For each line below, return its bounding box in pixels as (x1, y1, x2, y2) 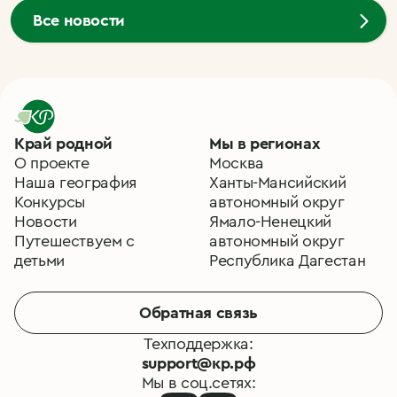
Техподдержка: (144, 336, 253, 353)
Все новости (33, 12, 126, 29)
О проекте (14, 155, 90, 172)
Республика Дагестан (209, 253, 366, 269)
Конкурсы (14, 194, 86, 211)
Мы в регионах (209, 136, 321, 152)
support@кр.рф (141, 355, 256, 372)
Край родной (14, 136, 113, 152)
